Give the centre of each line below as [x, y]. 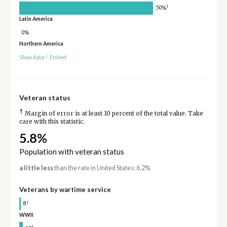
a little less [36, 168]
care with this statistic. [52, 122]
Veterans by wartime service [65, 190]
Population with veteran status [71, 152]
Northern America [41, 44]
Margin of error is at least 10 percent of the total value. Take [113, 114]
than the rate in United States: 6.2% [101, 168]
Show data [31, 58]
